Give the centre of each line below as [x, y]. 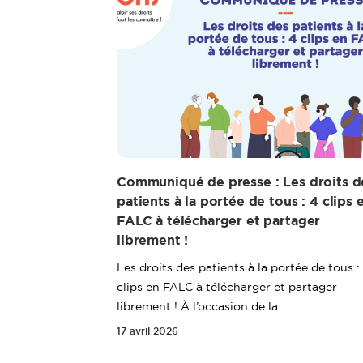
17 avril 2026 [147, 331]
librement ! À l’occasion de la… [201, 306]
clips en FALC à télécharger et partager [227, 287]
